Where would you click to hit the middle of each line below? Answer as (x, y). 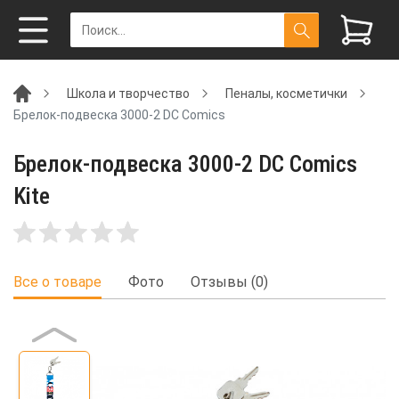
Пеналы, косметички (286, 93)
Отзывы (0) (229, 282)
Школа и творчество (128, 93)
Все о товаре (57, 282)
